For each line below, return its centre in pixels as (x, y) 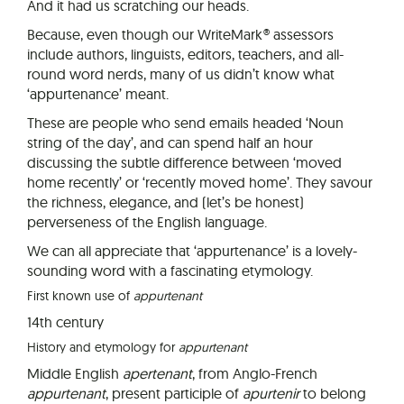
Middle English (75, 374)
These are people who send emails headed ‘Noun (185, 123)
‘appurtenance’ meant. (98, 94)
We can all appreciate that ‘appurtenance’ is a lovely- (192, 251)
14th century (65, 322)
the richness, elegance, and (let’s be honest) (165, 202)
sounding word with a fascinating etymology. (170, 271)
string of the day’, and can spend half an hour (170, 143)
